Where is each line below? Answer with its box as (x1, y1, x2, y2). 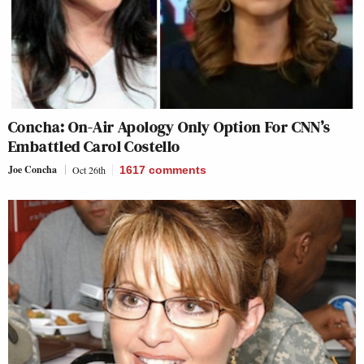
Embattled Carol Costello (8, 134, 180, 158)
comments (149, 162, 206, 176)
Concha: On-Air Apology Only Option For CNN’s (8, 115, 331, 138)
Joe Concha (8, 162, 57, 176)
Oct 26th (72, 162, 106, 176)
